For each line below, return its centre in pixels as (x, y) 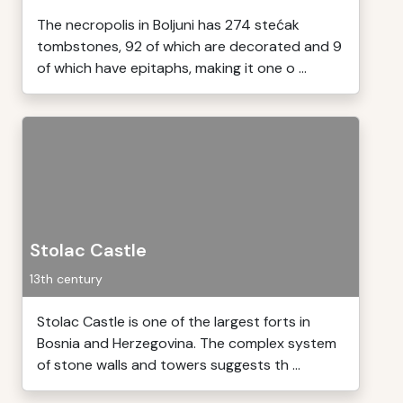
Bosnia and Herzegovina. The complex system (187, 343)
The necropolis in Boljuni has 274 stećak (168, 25)
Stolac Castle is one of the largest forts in (174, 322)
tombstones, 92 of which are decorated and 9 (189, 46)
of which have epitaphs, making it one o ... (172, 68)
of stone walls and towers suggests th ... (169, 365)
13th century (66, 279)
